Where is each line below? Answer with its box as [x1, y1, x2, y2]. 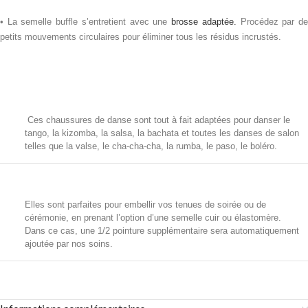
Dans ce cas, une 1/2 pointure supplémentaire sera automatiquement [25, 225, 299, 236]
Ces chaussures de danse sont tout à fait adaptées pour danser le [27, 115, 290, 126]
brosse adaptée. [167, 16, 236, 27]
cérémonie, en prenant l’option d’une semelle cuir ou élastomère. [25, 212, 281, 223]
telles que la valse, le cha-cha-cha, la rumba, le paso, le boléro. [25, 141, 277, 152]
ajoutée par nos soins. [25, 239, 115, 250]
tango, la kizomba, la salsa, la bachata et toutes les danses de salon [25, 128, 299, 139]
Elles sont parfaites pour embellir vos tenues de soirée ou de [25, 199, 266, 210]
